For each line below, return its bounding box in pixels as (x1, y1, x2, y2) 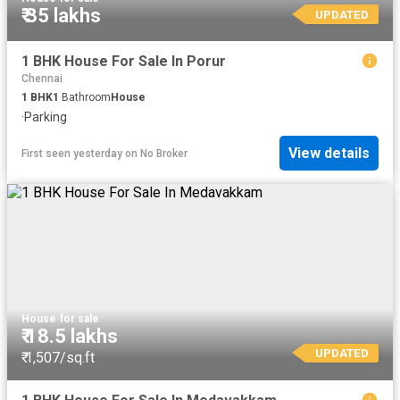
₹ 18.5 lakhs (21, 324, 118, 347)
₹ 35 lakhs (21, 4, 101, 27)
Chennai (21, 71, 62, 85)
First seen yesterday (21, 146, 122, 160)
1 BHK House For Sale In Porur (21, 52, 226, 70)
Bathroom (59, 90, 111, 104)
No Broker (140, 146, 187, 160)
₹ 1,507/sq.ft (21, 348, 95, 366)
